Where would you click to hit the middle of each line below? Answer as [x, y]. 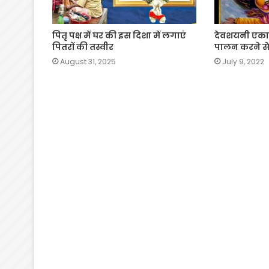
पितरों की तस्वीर [83, 47]
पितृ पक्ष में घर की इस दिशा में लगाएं [119, 35]
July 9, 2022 [243, 61]
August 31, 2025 [88, 61]
